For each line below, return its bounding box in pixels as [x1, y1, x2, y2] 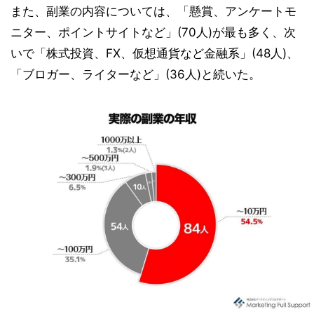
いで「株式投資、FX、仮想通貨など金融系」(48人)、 [11, 46, 299, 61]
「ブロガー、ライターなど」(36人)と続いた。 [11, 67, 261, 82]
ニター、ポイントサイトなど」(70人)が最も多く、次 [11, 25, 296, 40]
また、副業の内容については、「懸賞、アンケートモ [11, 4, 296, 19]
